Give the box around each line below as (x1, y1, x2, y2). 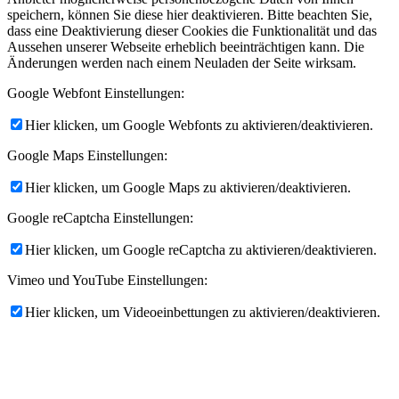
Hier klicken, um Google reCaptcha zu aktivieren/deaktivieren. (25, 242, 377, 258)
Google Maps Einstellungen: (7, 148, 167, 164)
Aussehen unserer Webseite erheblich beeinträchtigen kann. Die (7, 39, 364, 55)
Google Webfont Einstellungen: (7, 85, 184, 102)
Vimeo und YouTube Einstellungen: (7, 273, 208, 289)
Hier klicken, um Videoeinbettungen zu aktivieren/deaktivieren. (25, 305, 380, 321)
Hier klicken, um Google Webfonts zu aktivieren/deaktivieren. (25, 118, 373, 134)
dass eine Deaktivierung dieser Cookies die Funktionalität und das (7, 23, 377, 39)
